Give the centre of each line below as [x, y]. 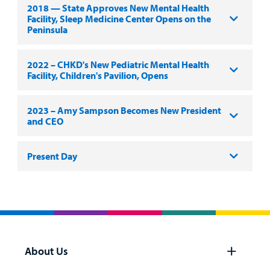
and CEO [45, 121]
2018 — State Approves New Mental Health [118, 8]
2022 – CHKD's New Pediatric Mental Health [118, 64]
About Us [46, 251]
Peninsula [47, 29]
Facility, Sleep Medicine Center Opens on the [119, 18]
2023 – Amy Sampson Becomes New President [124, 110]
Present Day [52, 156]
